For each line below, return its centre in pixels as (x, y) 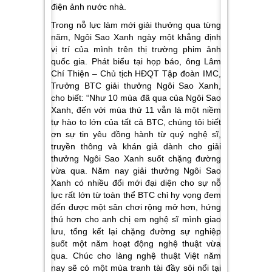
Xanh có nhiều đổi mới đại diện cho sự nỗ (136, 182)
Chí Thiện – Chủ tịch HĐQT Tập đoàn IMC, (136, 73)
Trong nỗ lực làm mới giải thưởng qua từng (136, 25)
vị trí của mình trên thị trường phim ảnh (136, 49)
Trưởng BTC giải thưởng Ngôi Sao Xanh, (136, 85)
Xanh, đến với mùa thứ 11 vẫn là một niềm (136, 110)
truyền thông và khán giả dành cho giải (136, 146)
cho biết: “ (70, 97)
